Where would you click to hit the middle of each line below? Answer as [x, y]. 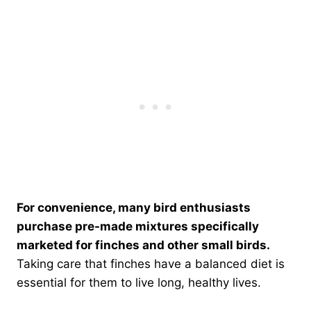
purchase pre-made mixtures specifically [138, 226]
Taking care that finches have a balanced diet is [151, 263]
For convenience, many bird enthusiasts [134, 207]
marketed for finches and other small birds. [143, 245]
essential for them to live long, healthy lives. [139, 282]
